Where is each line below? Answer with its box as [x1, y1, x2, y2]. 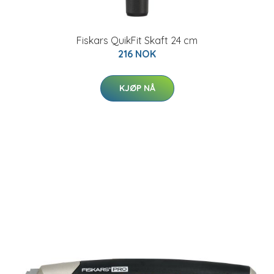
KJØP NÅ [119, 83, 155, 94]
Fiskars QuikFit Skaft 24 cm [76, 34, 198, 46]
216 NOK [118, 48, 156, 60]
